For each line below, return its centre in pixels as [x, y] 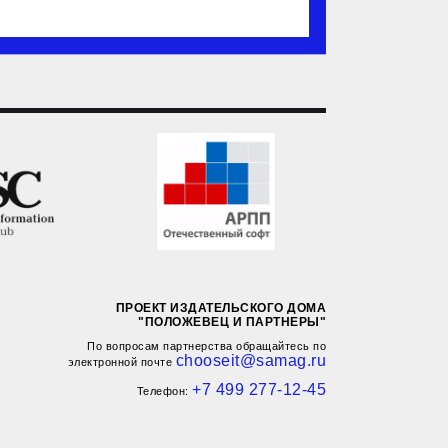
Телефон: [164, 391]
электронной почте [121, 362]
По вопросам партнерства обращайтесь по [206, 346]
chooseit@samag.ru [250, 361]
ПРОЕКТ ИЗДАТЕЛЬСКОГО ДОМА [220, 308]
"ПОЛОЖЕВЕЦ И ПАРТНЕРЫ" [232, 322]
